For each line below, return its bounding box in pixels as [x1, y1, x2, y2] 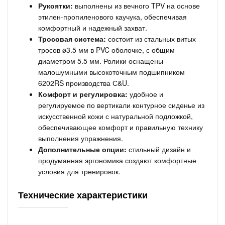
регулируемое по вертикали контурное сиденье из [38, 100, 204, 110]
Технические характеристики [18, 188, 148, 201]
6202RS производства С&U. [38, 78, 129, 88]
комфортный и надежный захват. [38, 23, 147, 33]
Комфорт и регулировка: [38, 89, 128, 99]
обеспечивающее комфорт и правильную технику [38, 122, 203, 132]
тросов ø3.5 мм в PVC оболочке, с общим [38, 45, 175, 55]
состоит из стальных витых [106, 34, 196, 44]
